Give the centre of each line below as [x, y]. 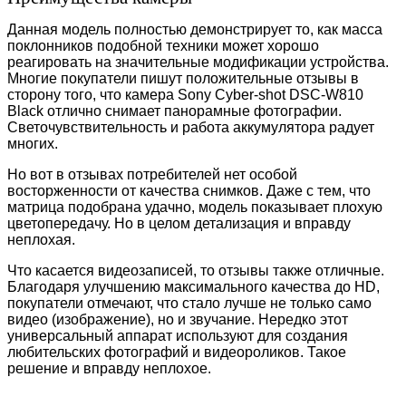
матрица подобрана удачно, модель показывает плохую [195, 208]
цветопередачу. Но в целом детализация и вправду [179, 224]
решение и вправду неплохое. [109, 369]
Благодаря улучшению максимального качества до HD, [193, 287]
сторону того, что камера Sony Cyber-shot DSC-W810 [185, 95]
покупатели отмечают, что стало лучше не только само [189, 304]
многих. [33, 144]
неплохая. [41, 240]
